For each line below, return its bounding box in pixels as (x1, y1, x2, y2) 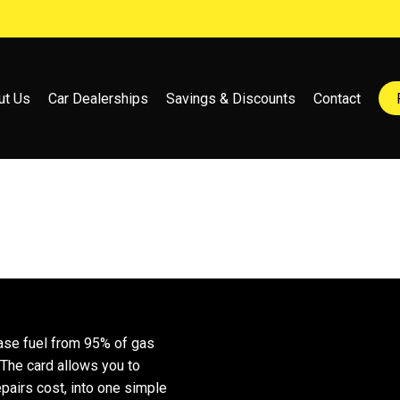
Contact (312, 89, 361, 107)
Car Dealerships (47, 89, 148, 107)
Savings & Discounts (165, 89, 296, 107)
